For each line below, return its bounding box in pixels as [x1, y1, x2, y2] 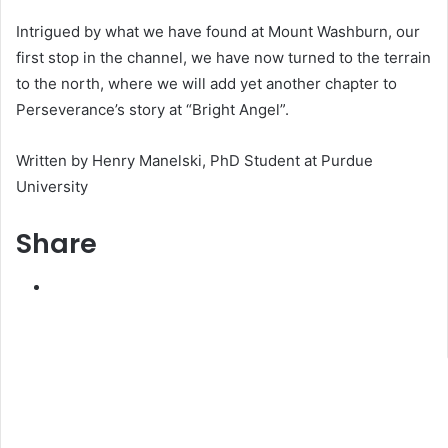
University [16, 176, 88, 196]
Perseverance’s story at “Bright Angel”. [16, 99, 289, 119]
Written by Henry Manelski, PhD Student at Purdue [16, 150, 373, 170]
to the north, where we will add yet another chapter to [16, 73, 397, 93]
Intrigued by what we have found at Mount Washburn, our [16, 21, 420, 41]
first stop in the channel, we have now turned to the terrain [16, 47, 431, 67]
